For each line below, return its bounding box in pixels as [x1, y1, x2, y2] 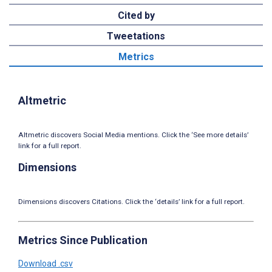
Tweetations [107, 30, 165, 42]
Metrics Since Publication [18, 234, 148, 247]
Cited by [117, 9, 155, 21]
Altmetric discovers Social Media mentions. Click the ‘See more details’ [18, 131, 248, 140]
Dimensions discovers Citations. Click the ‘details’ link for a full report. [18, 197, 245, 206]
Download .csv [18, 259, 73, 269]
